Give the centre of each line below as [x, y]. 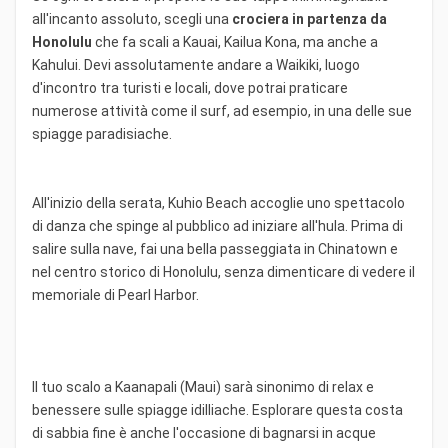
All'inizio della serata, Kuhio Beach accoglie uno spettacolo [218, 202]
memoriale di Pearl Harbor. [115, 294]
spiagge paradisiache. [102, 133]
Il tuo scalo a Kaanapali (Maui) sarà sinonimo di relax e [203, 386]
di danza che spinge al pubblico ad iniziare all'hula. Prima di [217, 225]
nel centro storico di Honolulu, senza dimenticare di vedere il [223, 271]
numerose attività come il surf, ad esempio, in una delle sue [222, 110]
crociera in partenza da [309, 18]
